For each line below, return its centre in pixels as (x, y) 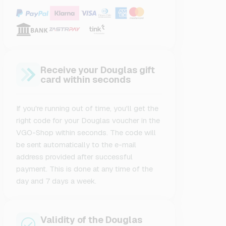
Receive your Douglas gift (98, 70)
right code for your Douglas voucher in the (88, 120)
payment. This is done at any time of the (85, 169)
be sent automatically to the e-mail (76, 145)
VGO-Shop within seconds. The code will (86, 132)
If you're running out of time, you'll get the (88, 108)
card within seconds (86, 79)
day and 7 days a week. (56, 181)
